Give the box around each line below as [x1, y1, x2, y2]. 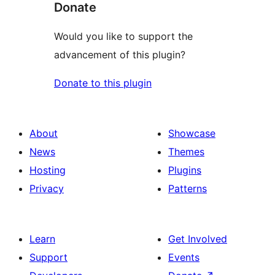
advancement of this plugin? [54, 48, 185, 61]
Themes [168, 145, 204, 158]
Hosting [29, 164, 66, 177]
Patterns [168, 182, 207, 195]
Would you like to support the [54, 30, 193, 43]
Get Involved [168, 233, 227, 246]
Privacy [29, 182, 64, 195]
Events [168, 251, 199, 264]
